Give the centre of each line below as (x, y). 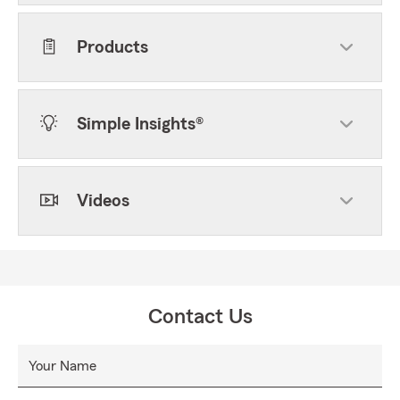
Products (112, 47)
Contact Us (200, 317)
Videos (103, 201)
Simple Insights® (140, 124)
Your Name (62, 366)
